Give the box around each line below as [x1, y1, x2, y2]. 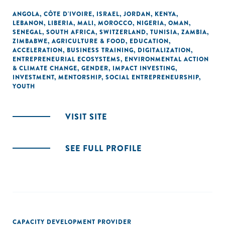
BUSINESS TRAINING [67, 46, 134, 55]
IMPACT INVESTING [113, 64, 175, 73]
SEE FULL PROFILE [65, 143, 142, 154]
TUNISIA [150, 28, 177, 37]
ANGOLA [13, 10, 40, 19]
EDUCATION [130, 37, 169, 46]
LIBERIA [48, 19, 73, 28]
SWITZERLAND [99, 28, 146, 37]
